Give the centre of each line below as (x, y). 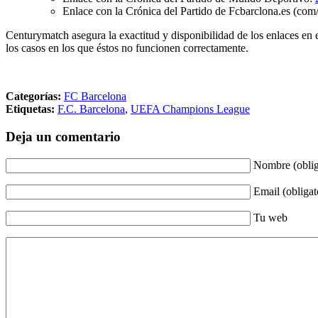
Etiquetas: (30, 109)
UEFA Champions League (190, 109)
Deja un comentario (63, 137)
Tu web (270, 217)
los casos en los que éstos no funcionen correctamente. (127, 48)
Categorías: (33, 97)
